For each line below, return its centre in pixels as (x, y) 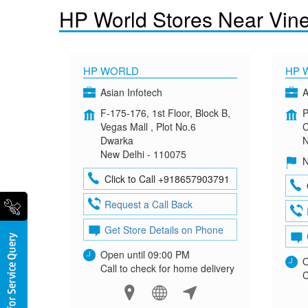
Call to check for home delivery (167, 268)
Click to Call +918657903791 (167, 179)
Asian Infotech (131, 92)
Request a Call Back (148, 204)
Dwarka (117, 140)
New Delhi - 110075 (143, 154)
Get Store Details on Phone (164, 230)
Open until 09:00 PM (145, 254)
